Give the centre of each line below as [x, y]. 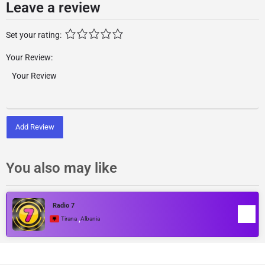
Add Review [35, 127]
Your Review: [29, 57]
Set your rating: [34, 35]
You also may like [62, 168]
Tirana [69, 219]
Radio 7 [64, 206]
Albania [90, 219]
